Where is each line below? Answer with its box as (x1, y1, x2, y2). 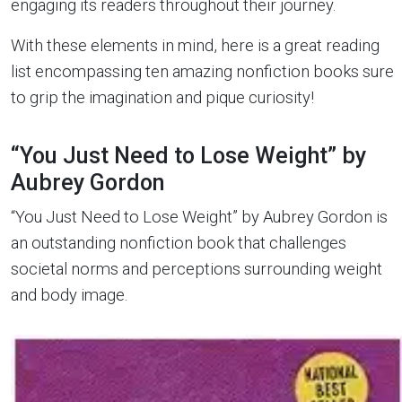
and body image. (11, 285, 127, 304)
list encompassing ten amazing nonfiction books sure (11, 62, 394, 81)
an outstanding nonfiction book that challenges (11, 233, 346, 252)
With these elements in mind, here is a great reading (11, 36, 380, 55)
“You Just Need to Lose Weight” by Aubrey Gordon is (11, 207, 388, 226)
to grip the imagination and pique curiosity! (11, 88, 314, 107)
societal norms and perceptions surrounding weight (11, 259, 382, 278)
